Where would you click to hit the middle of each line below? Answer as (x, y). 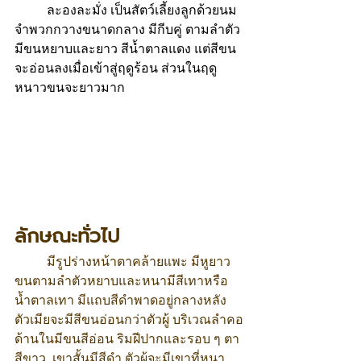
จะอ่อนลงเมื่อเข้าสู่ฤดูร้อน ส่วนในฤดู (116, 68)
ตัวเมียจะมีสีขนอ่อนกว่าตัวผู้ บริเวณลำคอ (129, 320)
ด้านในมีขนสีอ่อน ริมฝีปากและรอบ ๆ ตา (127, 339)
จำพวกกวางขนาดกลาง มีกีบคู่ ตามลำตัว (127, 29)
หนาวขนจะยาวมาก (71, 87)
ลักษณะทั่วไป (67, 237)
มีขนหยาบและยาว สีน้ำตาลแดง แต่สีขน (125, 49)
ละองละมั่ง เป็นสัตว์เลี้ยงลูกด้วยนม (142, 10)
